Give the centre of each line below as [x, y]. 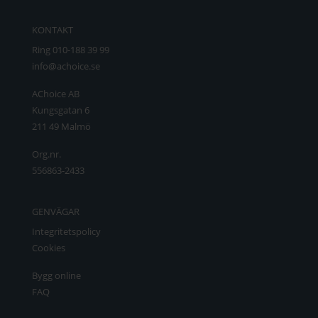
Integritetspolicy [66, 231]
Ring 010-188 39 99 [70, 49]
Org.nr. [46, 154]
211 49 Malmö [61, 126]
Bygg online [56, 275]
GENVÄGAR [55, 211]
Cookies [48, 247]
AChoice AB [55, 93]
